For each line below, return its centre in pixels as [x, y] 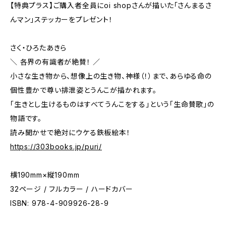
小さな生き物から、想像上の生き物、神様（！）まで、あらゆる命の [111, 76]
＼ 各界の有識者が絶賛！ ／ [55, 62]
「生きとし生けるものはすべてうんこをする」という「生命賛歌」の [112, 104]
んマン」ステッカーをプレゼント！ [62, 19]
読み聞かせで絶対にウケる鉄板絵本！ [70, 132]
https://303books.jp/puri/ [56, 147]
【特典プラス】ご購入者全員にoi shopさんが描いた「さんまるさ [111, 5]
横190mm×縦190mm [45, 175]
